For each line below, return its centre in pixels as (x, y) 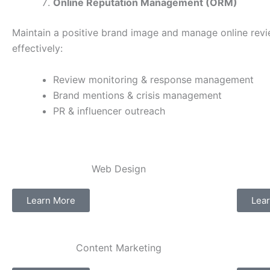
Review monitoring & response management (153, 79)
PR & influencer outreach (109, 111)
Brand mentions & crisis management (137, 95)
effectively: (37, 48)
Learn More (51, 200)
